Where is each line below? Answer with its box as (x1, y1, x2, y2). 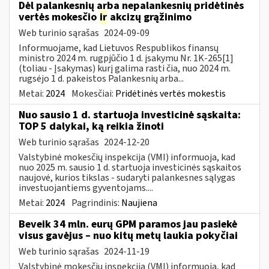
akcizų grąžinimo (107, 9, 192, 25)
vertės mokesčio (19, 9, 99, 25)
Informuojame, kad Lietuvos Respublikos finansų (19, 41, 219, 55)
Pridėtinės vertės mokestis (115, 86, 226, 100)
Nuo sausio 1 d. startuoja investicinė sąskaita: (19, 107, 241, 122)
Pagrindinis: (71, 196, 121, 210)
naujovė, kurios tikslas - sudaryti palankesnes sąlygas (19, 171, 235, 184)
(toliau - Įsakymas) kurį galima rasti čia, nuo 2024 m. (19, 61, 231, 75)
